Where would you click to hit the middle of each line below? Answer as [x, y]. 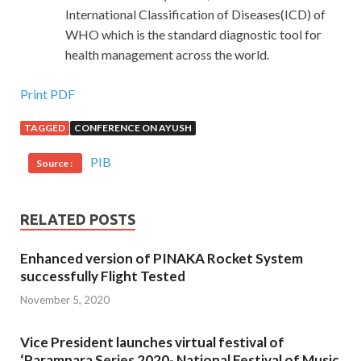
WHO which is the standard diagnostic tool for [193, 35]
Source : [55, 164]
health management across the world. [168, 55]
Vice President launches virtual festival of [152, 342]
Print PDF [48, 94]
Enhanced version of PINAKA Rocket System [162, 259]
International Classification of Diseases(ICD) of [195, 15]
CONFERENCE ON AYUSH [133, 128]
